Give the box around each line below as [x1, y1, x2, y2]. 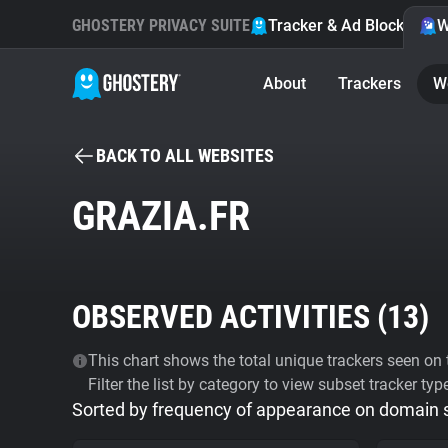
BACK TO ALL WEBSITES [96, 145, 274, 166]
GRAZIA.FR [72, 193, 250, 240]
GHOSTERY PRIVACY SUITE [72, 16, 250, 35]
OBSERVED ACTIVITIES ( [72, 298, 387, 336]
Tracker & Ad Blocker [268, 16, 419, 35]
